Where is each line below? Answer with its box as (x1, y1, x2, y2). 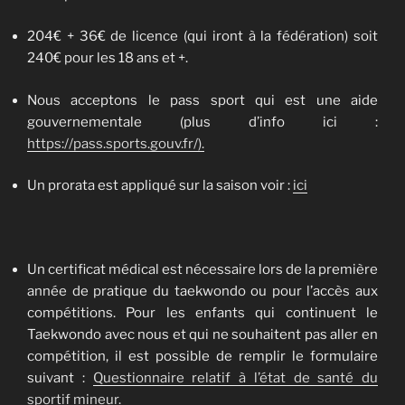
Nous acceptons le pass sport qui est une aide (27, 91, 378, 108)
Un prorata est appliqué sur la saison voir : (27, 177, 293, 194)
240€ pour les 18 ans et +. (27, 50, 188, 67)
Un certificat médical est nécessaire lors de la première (27, 261, 378, 278)
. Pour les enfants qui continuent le (113, 305, 378, 322)
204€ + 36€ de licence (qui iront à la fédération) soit (27, 28, 378, 45)
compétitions (27, 305, 113, 322)
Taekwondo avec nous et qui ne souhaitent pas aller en (27, 326, 378, 344)
